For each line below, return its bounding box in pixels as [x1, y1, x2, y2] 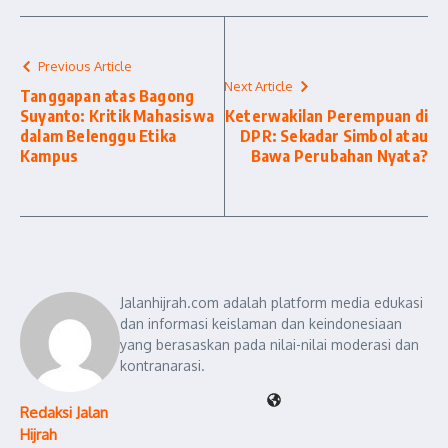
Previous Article [38, 58, 132, 74]
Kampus [20, 146, 79, 166]
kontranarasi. [120, 357, 205, 374]
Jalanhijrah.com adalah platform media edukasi [120, 294, 423, 311]
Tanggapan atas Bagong [20, 86, 195, 106]
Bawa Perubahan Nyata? [250, 146, 428, 166]
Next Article [224, 78, 293, 94]
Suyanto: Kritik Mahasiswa [20, 106, 214, 126]
